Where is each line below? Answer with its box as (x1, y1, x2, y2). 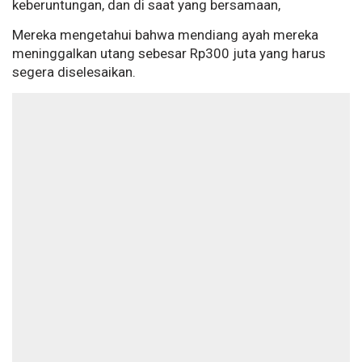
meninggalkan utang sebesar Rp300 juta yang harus (12, 45, 326, 62)
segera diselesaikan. (12, 64, 136, 81)
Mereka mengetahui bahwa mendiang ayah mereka (12, 27, 318, 44)
